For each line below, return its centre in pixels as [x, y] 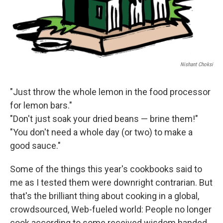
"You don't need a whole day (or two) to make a [101, 132]
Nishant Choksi [197, 64]
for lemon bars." [41, 105]
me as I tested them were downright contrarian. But [111, 182]
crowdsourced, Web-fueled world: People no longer [111, 209]
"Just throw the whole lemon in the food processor [110, 92]
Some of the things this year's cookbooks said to [106, 169]
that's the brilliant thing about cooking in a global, [105, 196]
